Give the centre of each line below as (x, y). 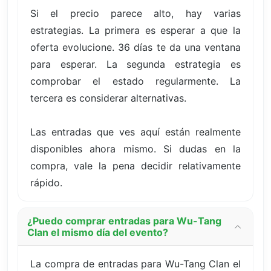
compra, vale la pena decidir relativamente (135, 165)
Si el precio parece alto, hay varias (135, 13)
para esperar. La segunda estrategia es (135, 64)
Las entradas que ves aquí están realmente (135, 132)
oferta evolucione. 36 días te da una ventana (135, 47)
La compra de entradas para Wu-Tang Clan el (135, 263)
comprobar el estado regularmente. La (135, 81)
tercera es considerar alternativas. (108, 98)
